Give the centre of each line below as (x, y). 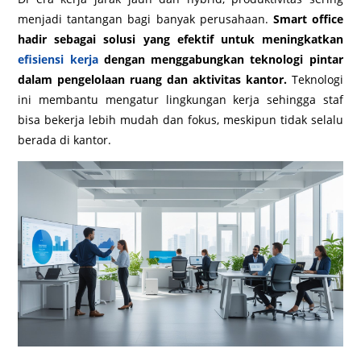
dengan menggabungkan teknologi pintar (220, 59)
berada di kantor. (65, 140)
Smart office (308, 19)
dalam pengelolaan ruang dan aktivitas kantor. (152, 79)
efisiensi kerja (58, 59)
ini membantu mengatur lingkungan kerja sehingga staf (180, 100)
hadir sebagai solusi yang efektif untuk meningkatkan (180, 39)
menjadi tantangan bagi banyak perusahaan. (145, 19)
